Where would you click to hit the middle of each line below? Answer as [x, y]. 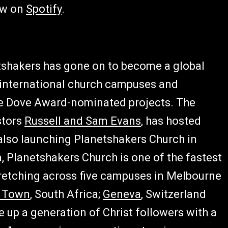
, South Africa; [66, 194]
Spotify [44, 9]
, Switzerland [174, 194]
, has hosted [171, 121]
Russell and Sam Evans [83, 121]
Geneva [122, 194]
